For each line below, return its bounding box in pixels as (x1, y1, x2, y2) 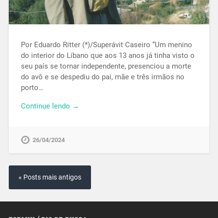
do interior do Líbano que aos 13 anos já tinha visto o (20, 51, 195, 60)
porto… (20, 83, 43, 92)
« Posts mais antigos (18, 173, 81, 182)
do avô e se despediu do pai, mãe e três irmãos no (20, 72, 184, 81)
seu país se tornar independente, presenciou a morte (20, 61, 191, 71)
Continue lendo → (20, 102, 79, 111)
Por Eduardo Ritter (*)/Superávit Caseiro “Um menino (20, 40, 192, 49)
